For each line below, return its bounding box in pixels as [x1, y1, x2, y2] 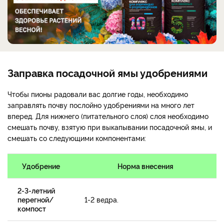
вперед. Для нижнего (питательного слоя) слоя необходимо [7, 111, 208, 121]
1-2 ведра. [84, 194, 120, 204]
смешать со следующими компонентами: [7, 133, 146, 143]
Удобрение [22, 161, 60, 171]
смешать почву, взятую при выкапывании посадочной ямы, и [7, 122, 212, 132]
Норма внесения [117, 161, 173, 171]
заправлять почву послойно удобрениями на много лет [7, 100, 194, 110]
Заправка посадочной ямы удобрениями [7, 65, 207, 80]
